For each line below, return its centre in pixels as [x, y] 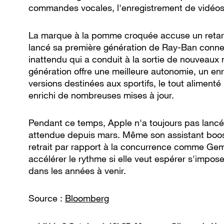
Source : [47, 198]
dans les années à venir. [77, 171]
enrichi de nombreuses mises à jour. [101, 95]
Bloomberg [87, 198]
